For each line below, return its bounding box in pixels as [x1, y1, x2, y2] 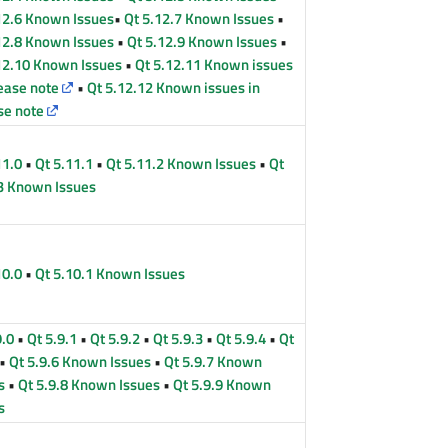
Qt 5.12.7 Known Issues [124, 6, 275, 30]
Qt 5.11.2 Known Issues [106, 151, 257, 175]
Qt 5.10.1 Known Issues [35, 261, 186, 285]
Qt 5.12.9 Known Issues [127, 29, 278, 53]
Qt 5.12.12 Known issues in [87, 75, 261, 99]
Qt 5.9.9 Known [173, 372, 272, 396]
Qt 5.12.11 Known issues [135, 52, 294, 76]
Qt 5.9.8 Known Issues [18, 372, 161, 396]
